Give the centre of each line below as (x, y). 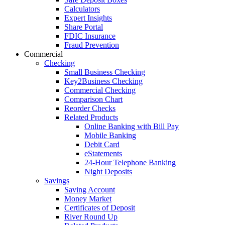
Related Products (91, 117)
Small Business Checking (105, 72)
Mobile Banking (110, 135)
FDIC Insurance (90, 36)
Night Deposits (108, 171)
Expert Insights (88, 18)
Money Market (88, 198)
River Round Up (91, 216)
